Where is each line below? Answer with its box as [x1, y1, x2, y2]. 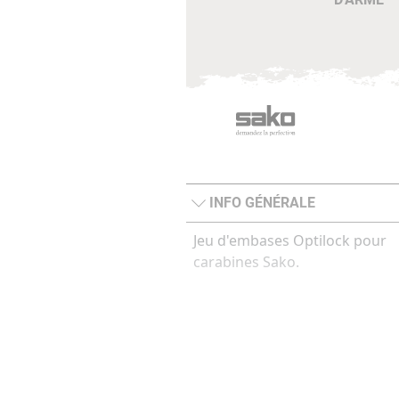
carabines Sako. [193, 252, 299, 272]
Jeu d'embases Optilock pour [193, 231, 387, 250]
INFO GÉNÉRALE [209, 194, 315, 211]
